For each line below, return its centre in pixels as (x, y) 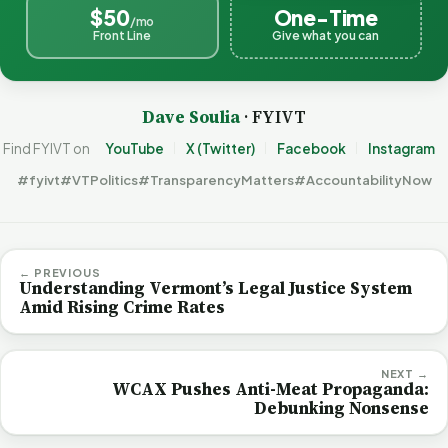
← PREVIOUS (60, 272)
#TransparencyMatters (215, 179)
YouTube (134, 148)
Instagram (401, 148)
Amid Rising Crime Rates (122, 306)
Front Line (122, 36)
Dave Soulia (191, 116)
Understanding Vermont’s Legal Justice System (215, 287)
